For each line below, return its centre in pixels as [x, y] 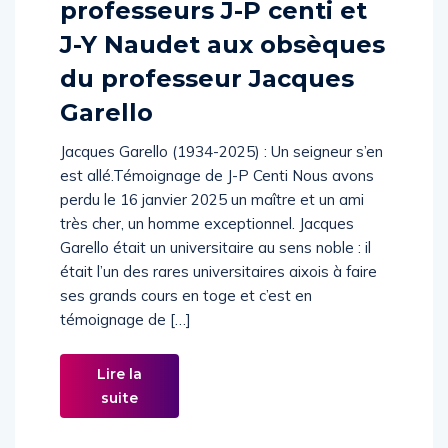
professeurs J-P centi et [213, 31]
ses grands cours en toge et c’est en [186, 316]
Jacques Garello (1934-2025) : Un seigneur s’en [221, 172]
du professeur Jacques [207, 99]
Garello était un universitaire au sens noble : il [215, 268]
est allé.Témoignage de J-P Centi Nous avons [217, 196]
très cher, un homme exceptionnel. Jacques [207, 244]
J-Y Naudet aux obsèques [222, 65]
